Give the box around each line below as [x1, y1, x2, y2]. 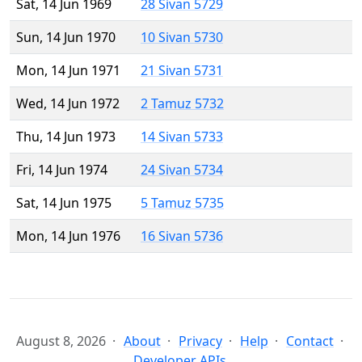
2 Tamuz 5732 [141, 95, 224, 113]
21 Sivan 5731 [141, 61, 223, 80]
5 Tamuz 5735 [141, 194, 224, 213]
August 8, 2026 [16, 332, 106, 351]
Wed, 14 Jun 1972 [16, 95, 120, 113]
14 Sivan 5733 [141, 128, 223, 146]
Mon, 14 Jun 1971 [16, 61, 120, 80]
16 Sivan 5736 [141, 227, 223, 246]
